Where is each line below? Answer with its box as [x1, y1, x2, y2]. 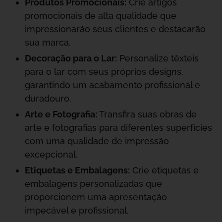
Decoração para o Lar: [25, 53, 117, 63]
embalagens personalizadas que [25, 178, 162, 189]
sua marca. [25, 37, 71, 48]
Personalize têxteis [117, 53, 199, 63]
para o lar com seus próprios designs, [25, 66, 183, 77]
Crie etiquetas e [130, 165, 199, 175]
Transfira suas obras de [97, 109, 197, 119]
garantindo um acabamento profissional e [25, 80, 200, 90]
